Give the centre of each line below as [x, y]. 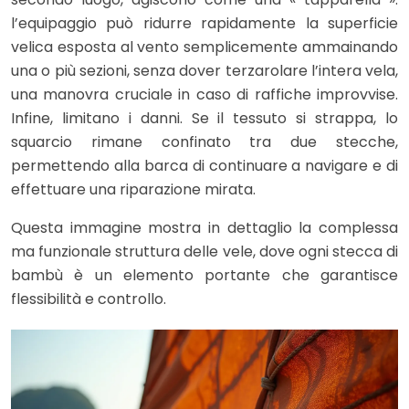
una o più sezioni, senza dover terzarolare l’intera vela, [204, 71]
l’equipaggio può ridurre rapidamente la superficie [204, 24]
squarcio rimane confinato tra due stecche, [204, 142]
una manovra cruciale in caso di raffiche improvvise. [204, 95]
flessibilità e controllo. [89, 299]
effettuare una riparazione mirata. [133, 190]
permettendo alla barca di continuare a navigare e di [204, 166]
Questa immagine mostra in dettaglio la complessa [204, 228]
